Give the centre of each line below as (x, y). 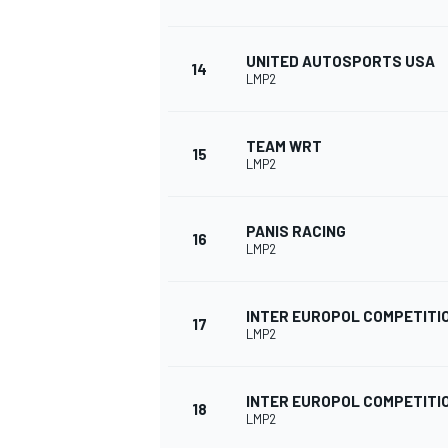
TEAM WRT (284, 146)
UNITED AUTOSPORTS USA (340, 61)
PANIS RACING (296, 231)
